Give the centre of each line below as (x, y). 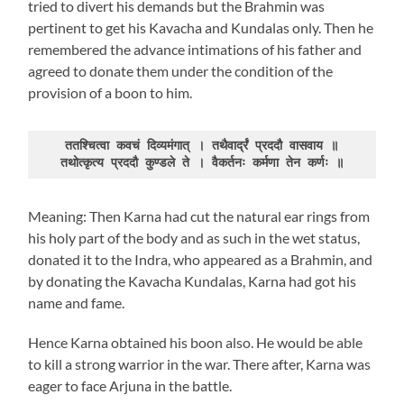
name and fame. (77, 303)
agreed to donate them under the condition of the (181, 70)
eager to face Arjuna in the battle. (132, 386)
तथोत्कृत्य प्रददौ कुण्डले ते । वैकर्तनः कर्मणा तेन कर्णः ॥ (202, 163)
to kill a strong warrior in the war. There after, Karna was (200, 364)
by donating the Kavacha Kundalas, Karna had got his (193, 281)
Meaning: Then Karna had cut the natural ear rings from (199, 216)
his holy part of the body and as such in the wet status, (194, 238)
